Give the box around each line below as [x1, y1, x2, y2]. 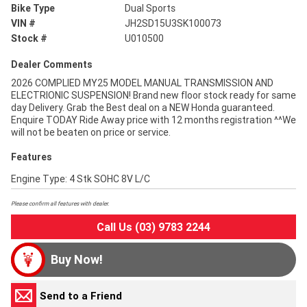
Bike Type [11, 2, 55, 15]
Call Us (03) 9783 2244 [97, 220, 210, 234]
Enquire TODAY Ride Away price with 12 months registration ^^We [11, 114, 296, 127]
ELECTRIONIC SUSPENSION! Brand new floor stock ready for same [11, 89, 296, 102]
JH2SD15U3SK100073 [125, 17, 222, 30]
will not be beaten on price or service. [11, 126, 171, 139]
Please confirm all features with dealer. [11, 200, 109, 208]
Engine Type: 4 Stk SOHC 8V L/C [11, 173, 150, 186]
